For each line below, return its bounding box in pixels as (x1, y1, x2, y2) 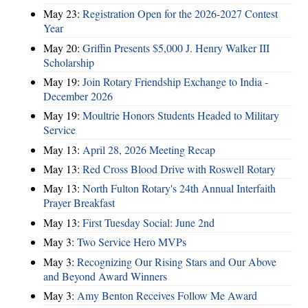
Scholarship (43, 54, 94, 69)
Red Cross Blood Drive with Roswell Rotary (82, 162, 276, 177)
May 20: (43, 40, 82, 55)
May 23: (43, 6, 82, 21)
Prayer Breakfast (43, 195, 115, 210)
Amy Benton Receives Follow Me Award (77, 287, 257, 302)
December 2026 (43, 88, 113, 103)
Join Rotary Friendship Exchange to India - (82, 74, 268, 89)
